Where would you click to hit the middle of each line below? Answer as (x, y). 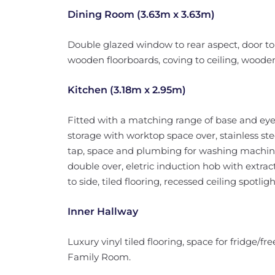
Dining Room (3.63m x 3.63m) (141, 14)
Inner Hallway (103, 211)
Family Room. (99, 257)
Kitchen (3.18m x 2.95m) (126, 90)
